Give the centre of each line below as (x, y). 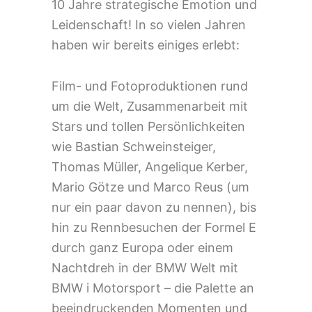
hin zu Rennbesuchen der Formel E (154, 227)
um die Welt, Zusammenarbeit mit (150, 106)
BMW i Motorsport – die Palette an (153, 288)
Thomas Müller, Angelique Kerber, (150, 166)
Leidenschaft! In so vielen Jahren (149, 24)
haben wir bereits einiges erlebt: (146, 45)
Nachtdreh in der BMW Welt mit (145, 267)
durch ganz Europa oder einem (142, 247)
